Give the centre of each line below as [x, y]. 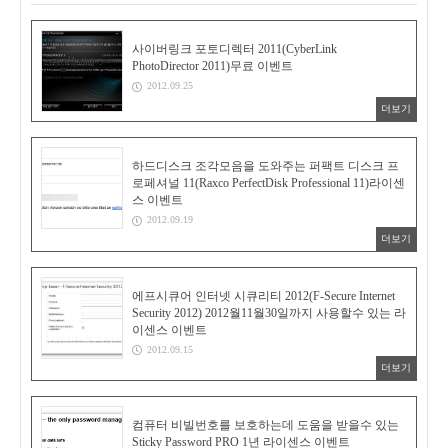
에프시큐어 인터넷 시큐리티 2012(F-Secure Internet [263, 295]
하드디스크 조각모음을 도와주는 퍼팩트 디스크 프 [265, 165]
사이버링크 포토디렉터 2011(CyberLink [234, 48]
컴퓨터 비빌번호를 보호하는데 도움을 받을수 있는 [265, 425]
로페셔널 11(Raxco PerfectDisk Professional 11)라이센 [268, 182]
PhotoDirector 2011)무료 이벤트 [212, 65]
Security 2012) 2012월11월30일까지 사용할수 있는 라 [269, 312]
